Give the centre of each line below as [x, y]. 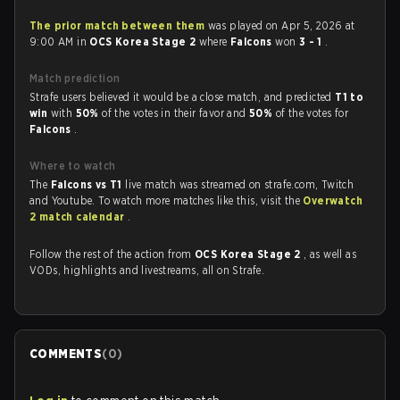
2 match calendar [79, 217]
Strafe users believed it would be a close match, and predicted [183, 97]
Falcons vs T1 [88, 184]
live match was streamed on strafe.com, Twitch [240, 184]
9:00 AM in [60, 42]
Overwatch [333, 200]
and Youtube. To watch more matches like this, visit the [167, 200]
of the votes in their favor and [176, 113]
